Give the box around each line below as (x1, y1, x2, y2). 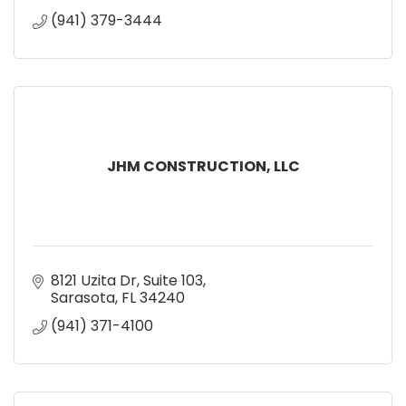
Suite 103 (143, 269, 203, 291)
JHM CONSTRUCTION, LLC (106, 155, 300, 177)
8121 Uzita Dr (51, 269, 137, 291)
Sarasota (51, 286, 115, 308)
